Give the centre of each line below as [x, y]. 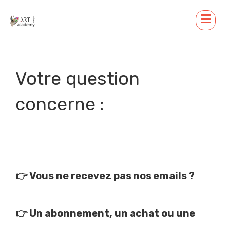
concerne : [60, 104]
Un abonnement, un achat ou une [112, 213]
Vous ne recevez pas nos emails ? [112, 176]
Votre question [77, 78]
